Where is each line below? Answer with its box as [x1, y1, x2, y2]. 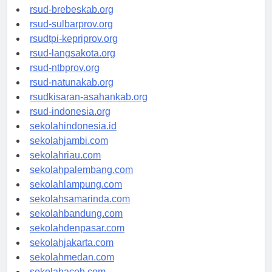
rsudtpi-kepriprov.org [30, 33, 118, 44]
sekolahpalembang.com [30, 165, 133, 175]
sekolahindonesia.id [30, 121, 117, 132]
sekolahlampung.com [30, 179, 122, 190]
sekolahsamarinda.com [30, 194, 130, 205]
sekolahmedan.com [30, 252, 114, 263]
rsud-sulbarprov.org [30, 19, 113, 30]
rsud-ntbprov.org [30, 63, 100, 73]
